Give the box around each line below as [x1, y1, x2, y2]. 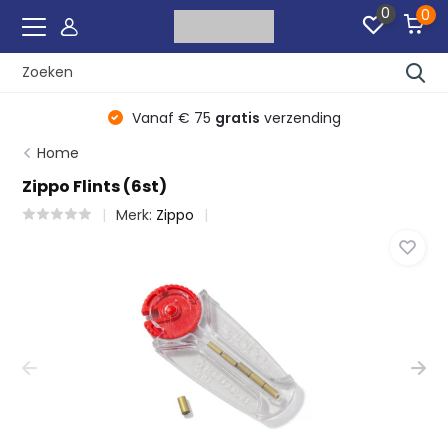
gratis [214, 107, 260, 128]
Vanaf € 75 [127, 107, 215, 128]
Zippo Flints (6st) [22, 175, 168, 198]
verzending [259, 107, 341, 128]
